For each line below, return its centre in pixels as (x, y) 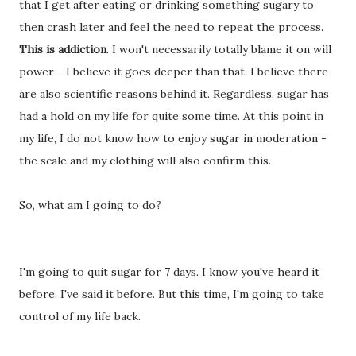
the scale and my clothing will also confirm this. (145, 161)
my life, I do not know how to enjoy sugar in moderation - (173, 138)
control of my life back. (80, 316)
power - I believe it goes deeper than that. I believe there (174, 72)
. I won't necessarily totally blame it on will (219, 49)
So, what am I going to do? (90, 205)
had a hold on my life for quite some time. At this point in (171, 116)
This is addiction (63, 49)
